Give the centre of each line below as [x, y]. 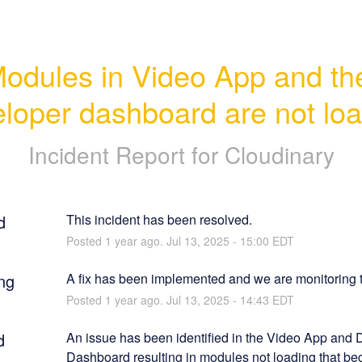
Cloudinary [279, 154]
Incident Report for [126, 154]
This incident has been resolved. [159, 219]
